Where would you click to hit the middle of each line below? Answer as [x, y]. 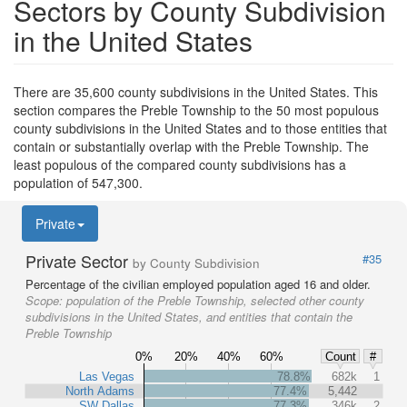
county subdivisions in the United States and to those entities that [200, 128]
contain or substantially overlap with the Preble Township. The [191, 146]
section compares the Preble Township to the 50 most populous [196, 110]
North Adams [100, 391]
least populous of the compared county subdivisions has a [180, 164]
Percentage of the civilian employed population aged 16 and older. [198, 284]
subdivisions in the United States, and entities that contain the [189, 317]
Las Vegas [107, 376]
